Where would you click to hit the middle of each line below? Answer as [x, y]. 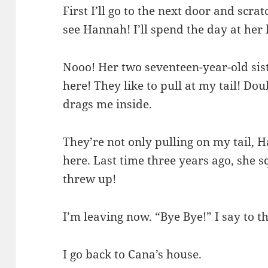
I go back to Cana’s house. [133, 254]
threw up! [90, 179]
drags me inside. [108, 104]
